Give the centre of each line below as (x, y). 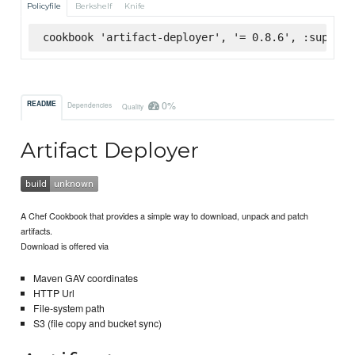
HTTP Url (53, 293)
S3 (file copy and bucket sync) (97, 323)
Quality (133, 106)
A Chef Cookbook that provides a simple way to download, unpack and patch (165, 216)
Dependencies (90, 104)
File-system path (69, 308)
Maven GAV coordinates (85, 278)
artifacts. (37, 231)
